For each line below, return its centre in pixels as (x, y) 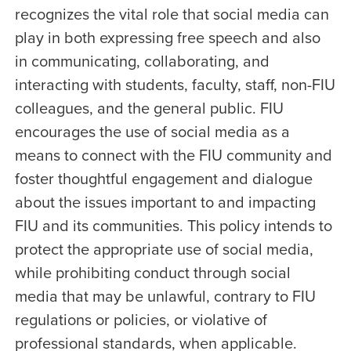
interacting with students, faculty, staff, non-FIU (175, 84)
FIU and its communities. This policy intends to (173, 225)
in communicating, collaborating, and (142, 61)
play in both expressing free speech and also (167, 37)
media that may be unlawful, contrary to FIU (165, 296)
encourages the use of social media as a (152, 131)
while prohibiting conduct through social (152, 272)
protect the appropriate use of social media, (164, 249)
